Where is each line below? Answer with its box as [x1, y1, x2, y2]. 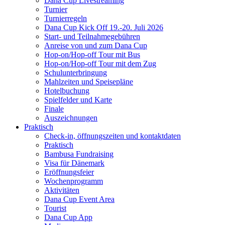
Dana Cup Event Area [44, 195, 115, 203]
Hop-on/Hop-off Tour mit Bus [44, 50, 140, 59]
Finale [44, 104, 64, 113]
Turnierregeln [44, 14, 87, 23]
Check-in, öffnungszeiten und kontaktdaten [44, 132, 181, 140]
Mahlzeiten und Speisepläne [44, 77, 133, 86]
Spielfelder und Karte [44, 95, 112, 104]
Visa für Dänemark [44, 159, 104, 167]
